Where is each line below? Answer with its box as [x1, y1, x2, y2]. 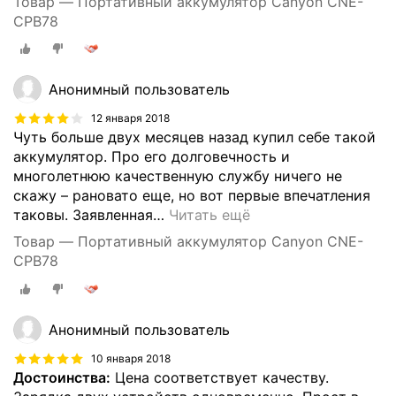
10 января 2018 [91, 351, 171, 365]
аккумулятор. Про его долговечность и [13, 148, 290, 166]
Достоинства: [13, 369, 110, 387]
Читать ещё [169, 206, 250, 225]
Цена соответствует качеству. [110, 369, 329, 387]
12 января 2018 [91, 111, 170, 126]
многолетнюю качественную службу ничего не [13, 167, 342, 186]
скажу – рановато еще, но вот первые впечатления [13, 187, 370, 205]
